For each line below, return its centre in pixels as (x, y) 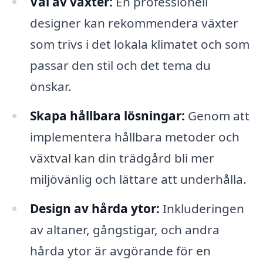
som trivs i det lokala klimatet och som (139, 44)
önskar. (50, 87)
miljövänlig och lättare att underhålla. (138, 179)
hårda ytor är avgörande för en (120, 251)
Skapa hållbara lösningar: (107, 116)
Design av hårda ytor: (95, 209)
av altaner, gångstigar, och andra (124, 230)
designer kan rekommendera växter (134, 23)
